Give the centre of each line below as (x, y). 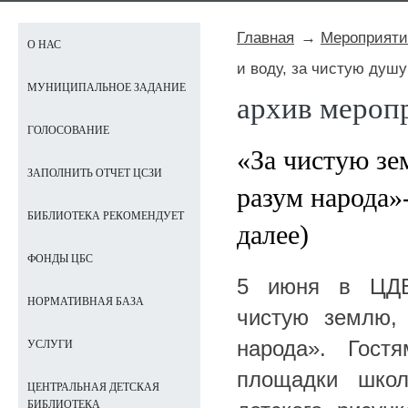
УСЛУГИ (50, 344)
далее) (273, 234)
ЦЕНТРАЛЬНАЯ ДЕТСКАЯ (93, 387)
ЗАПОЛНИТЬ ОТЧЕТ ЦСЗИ (95, 173)
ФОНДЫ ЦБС (60, 259)
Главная (265, 37)
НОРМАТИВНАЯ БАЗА (86, 301)
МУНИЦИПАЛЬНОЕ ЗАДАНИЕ (107, 87)
